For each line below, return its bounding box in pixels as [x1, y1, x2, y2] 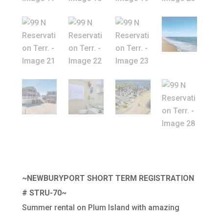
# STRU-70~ [22, 188, 66, 197]
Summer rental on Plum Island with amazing [22, 202, 179, 212]
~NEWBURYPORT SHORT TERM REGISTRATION [22, 173, 194, 183]
